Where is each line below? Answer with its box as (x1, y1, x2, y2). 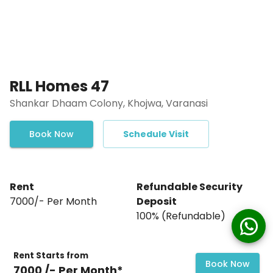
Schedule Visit (123, 127, 189, 140)
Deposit (136, 194, 177, 208)
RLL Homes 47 (10, 76, 109, 96)
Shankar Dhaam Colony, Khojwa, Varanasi (10, 96, 208, 110)
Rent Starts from (13, 250, 89, 261)
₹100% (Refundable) (136, 208, 225, 223)
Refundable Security (136, 179, 243, 194)
